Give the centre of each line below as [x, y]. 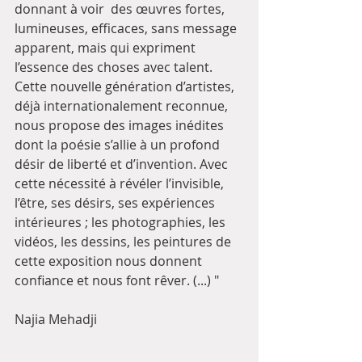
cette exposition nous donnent [110, 261]
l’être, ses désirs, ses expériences [116, 203]
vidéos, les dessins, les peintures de [124, 242]
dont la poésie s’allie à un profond [119, 145]
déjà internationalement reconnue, [124, 106]
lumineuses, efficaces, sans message [127, 29]
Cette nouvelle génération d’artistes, [126, 87]
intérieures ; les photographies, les [122, 223]
